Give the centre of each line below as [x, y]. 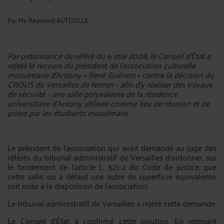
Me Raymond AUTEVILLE [53, 19]
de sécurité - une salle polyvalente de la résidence [92, 93]
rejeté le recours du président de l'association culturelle [101, 65]
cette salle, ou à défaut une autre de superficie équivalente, [112, 176]
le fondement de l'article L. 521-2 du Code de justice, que [112, 166]
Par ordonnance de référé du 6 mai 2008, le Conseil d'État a [109, 55]
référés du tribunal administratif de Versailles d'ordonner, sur [112, 157]
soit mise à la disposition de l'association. [78, 185]
